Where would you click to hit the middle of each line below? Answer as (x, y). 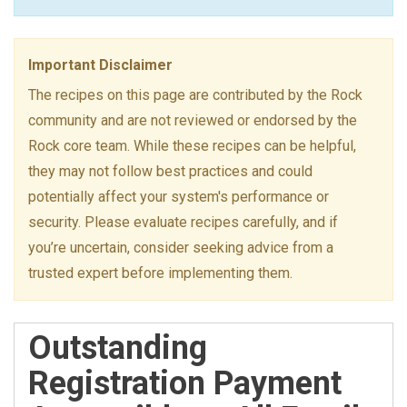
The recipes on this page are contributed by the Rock (195, 95)
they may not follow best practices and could (170, 171)
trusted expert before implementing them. (160, 273)
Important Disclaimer (100, 65)
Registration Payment (185, 383)
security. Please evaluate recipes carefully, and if (183, 222)
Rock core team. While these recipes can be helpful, (192, 146)
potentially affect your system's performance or (179, 197)
